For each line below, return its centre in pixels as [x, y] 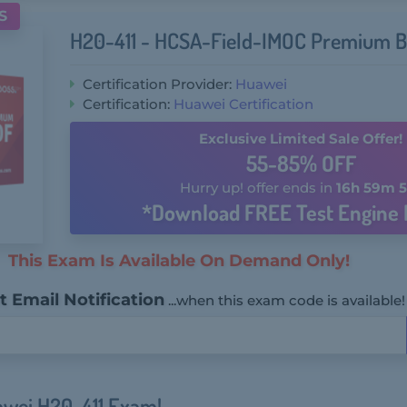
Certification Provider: [158, 84]
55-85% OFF [301, 163]
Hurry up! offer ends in [258, 188]
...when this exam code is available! [286, 300]
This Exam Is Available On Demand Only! [179, 261]
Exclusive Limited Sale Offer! [301, 139]
